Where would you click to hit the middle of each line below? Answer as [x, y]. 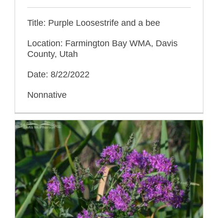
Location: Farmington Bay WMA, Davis [102, 43]
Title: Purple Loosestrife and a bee [94, 23]
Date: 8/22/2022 [58, 74]
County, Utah [53, 54]
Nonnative [47, 95]
